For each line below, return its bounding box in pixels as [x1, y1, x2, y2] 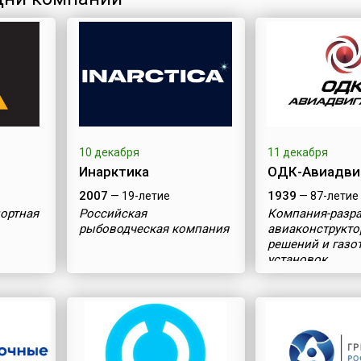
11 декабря [268, 146, 329, 159]
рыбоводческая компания [78, 222, 229, 236]
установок [268, 252, 328, 267]
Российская [78, 206, 147, 221]
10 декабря [78, 146, 139, 159]
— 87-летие [297, 189, 359, 202]
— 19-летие [107, 189, 170, 202]
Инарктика [78, 164, 149, 180]
